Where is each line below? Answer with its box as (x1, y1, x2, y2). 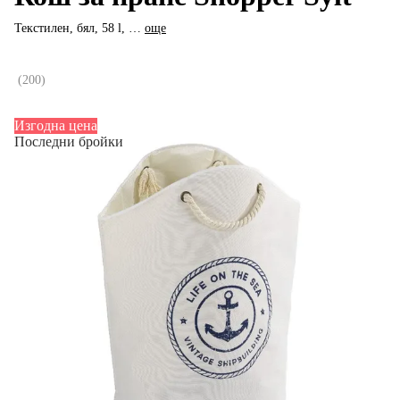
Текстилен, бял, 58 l (14, 21, 121, 36)
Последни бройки (14, 133, 123, 149)
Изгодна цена (14, 117, 97, 133)
